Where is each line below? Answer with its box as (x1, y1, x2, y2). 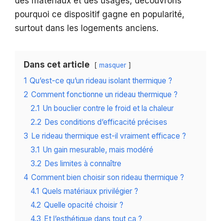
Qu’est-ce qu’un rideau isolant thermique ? (30, 76, 172, 86)
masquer (99, 61, 126, 70)
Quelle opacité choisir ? (44, 200, 123, 210)
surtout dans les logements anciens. (15, 23, 158, 34)
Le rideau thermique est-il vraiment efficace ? (31, 131, 186, 141)
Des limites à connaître (44, 159, 121, 169)
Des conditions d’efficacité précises (44, 117, 167, 127)
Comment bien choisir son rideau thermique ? (31, 173, 184, 183)
